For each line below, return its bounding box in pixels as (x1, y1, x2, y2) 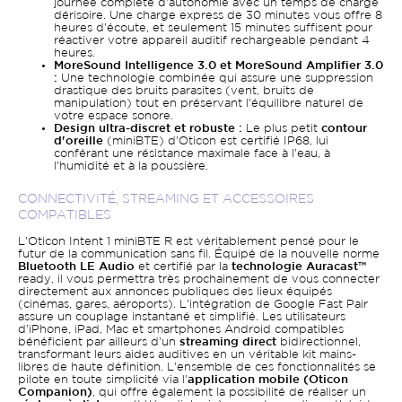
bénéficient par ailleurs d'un (18, 337, 179, 348)
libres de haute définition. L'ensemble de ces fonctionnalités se (18, 363, 376, 373)
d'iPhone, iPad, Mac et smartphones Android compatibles (18, 325, 344, 336)
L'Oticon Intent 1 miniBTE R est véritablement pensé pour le (18, 237, 359, 248)
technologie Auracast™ (232, 262, 366, 273)
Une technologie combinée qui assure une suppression (57, 74, 373, 84)
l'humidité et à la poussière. (54, 162, 208, 172)
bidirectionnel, (276, 337, 361, 348)
